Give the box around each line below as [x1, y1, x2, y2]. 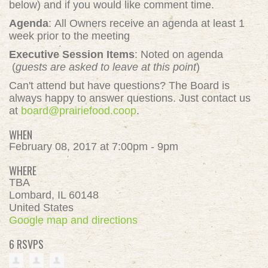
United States [9, 202, 74, 214]
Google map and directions [9, 214, 138, 226]
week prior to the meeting [9, 30, 130, 42]
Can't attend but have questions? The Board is [9, 80, 230, 92]
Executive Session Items [9, 48, 135, 60]
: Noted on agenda [135, 48, 223, 60]
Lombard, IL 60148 [9, 189, 99, 201]
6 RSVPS [9, 236, 44, 252]
